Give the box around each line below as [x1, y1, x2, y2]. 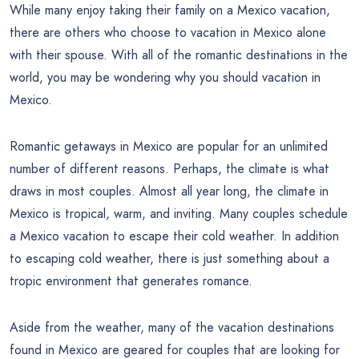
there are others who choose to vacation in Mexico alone [10, 23, 326, 42]
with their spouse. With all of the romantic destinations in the [10, 46, 348, 65]
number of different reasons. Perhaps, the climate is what [10, 159, 329, 179]
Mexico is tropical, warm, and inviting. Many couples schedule [10, 204, 348, 224]
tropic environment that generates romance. [10, 272, 252, 291]
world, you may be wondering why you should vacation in [10, 68, 321, 87]
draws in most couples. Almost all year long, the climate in [10, 182, 329, 201]
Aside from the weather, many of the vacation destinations [10, 318, 334, 337]
